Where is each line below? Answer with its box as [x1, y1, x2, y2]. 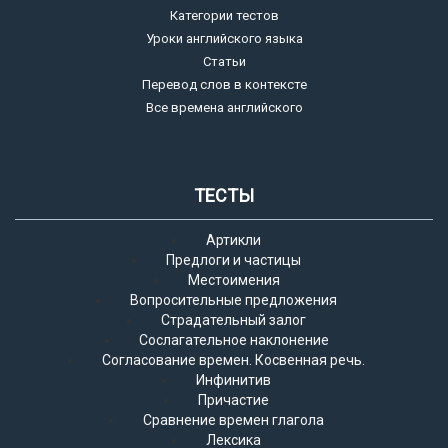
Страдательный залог [161, 312, 306, 328]
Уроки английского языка [145, 31, 303, 46]
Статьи [202, 54, 246, 69]
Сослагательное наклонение [138, 332, 329, 348]
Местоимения [187, 272, 280, 288]
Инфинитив [196, 372, 271, 388]
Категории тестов [169, 8, 279, 23]
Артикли [206, 232, 261, 248]
